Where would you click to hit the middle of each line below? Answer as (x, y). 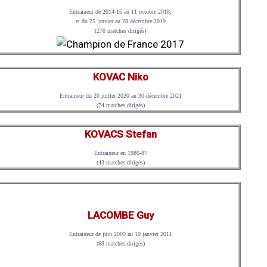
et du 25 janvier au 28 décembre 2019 (120, 21)
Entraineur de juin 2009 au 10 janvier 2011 (120, 234)
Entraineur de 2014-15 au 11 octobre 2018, (121, 12)
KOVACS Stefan (120, 134)
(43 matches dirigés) (120, 163)
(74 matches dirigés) (120, 105)
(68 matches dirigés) (120, 244)
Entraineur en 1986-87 (120, 153)
